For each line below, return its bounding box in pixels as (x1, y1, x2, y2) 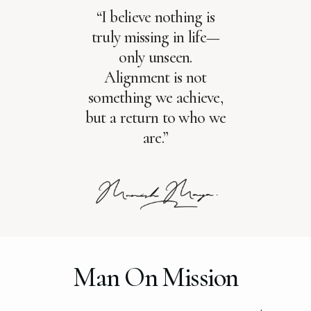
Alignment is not (104, 67, 207, 88)
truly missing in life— (91, 27, 220, 48)
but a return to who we (85, 108, 226, 128)
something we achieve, (88, 87, 223, 108)
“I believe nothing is (96, 7, 215, 28)
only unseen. (119, 47, 192, 68)
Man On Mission (73, 260, 238, 294)
